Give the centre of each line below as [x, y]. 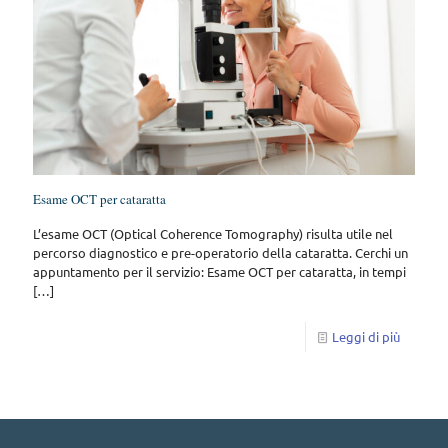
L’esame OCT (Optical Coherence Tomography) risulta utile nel [213, 233]
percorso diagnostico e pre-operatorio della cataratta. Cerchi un [220, 252]
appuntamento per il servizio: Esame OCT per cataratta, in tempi [219, 271]
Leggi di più [366, 336]
